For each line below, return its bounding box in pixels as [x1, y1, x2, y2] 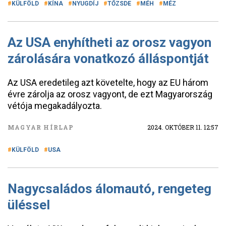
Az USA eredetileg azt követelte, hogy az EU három [8, 77, 208, 88]
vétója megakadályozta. [8, 100, 102, 111]
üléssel [8, 197, 50, 212]
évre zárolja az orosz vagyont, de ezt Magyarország [8, 89, 212, 99]
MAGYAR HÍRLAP [8, 123, 74, 131]
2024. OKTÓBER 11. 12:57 [147, 123, 218, 131]
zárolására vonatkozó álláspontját [8, 51, 209, 66]
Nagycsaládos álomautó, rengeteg [8, 181, 211, 196]
